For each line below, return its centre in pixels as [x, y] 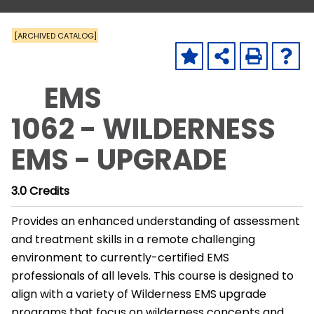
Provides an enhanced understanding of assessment [156, 221]
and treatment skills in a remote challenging [133, 239]
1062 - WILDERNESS [143, 129]
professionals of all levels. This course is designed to [152, 276]
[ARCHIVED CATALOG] [55, 35]
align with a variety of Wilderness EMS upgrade [139, 294]
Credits [49, 191]
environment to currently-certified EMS [120, 258]
